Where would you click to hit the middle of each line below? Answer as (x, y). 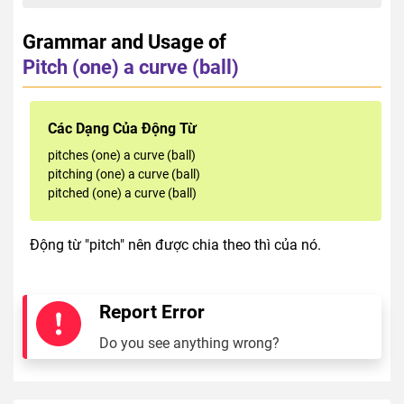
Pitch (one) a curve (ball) (131, 66)
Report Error (152, 312)
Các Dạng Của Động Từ (122, 128)
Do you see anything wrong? (189, 343)
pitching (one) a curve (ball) (124, 174)
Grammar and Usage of (124, 41)
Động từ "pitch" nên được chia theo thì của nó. (175, 244)
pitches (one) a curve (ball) (122, 155)
